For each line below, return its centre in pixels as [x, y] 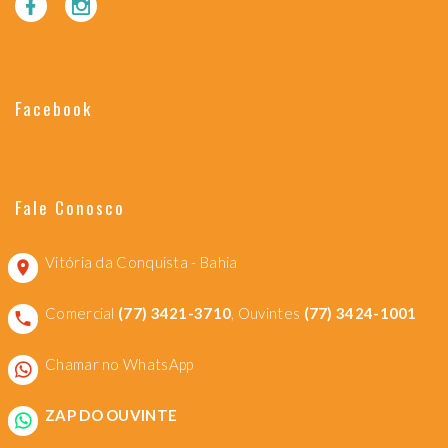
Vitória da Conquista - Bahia [141, 261]
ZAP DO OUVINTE [111, 414]
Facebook [54, 108]
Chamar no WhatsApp [119, 363]
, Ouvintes [267, 312]
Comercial [81, 312]
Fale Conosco [70, 207]
